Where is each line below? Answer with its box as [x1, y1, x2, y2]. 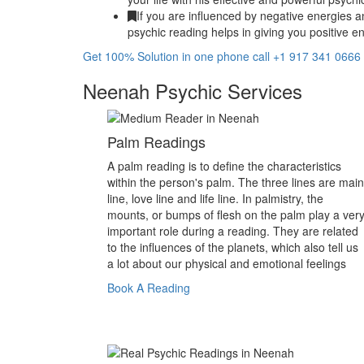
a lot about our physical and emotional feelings [107, 255, 346, 271]
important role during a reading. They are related [107, 223, 358, 239]
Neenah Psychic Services [83, 76, 302, 105]
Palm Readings [107, 131, 206, 152]
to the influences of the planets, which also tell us [107, 239, 358, 255]
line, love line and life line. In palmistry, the [107, 190, 323, 206]
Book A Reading [107, 279, 190, 296]
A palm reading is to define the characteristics [107, 158, 341, 174]
